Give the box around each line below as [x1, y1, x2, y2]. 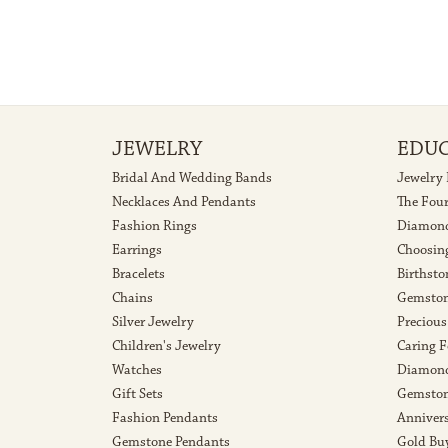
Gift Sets [112, 385, 163, 404]
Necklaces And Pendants [112, 193, 256, 212]
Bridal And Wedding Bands [112, 169, 272, 188]
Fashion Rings [112, 217, 197, 236]
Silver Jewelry [112, 313, 194, 332]
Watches [112, 361, 162, 380]
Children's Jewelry [112, 337, 221, 356]
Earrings [112, 241, 162, 260]
